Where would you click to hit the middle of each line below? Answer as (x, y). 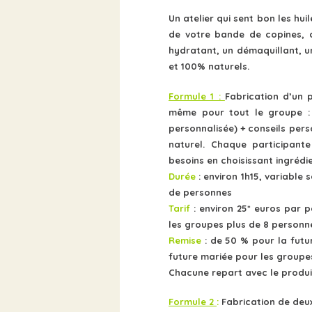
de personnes (200, 192)
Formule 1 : (197, 96)
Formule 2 (193, 302)
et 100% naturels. (209, 67)
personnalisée (201, 128)
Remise (187, 240)
